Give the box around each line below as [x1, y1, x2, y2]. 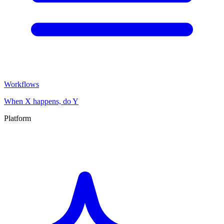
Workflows [4, 80, 39, 88]
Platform [4, 114, 31, 122]
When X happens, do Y [4, 97, 78, 105]
